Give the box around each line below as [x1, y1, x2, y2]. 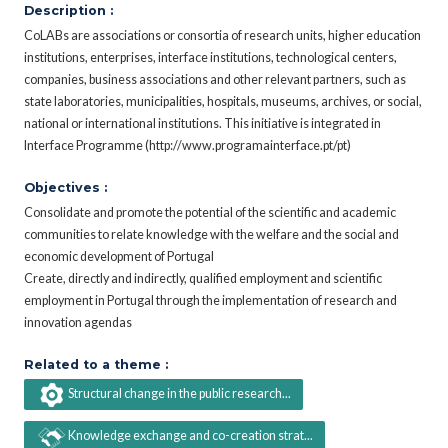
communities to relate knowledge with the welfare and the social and [24, 226, 399, 242]
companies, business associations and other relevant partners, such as [24, 71, 406, 87]
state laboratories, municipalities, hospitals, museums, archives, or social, [24, 93, 422, 109]
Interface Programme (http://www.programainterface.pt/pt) [24, 137, 351, 153]
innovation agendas [24, 314, 132, 330]
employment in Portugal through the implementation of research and [24, 292, 397, 308]
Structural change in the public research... [67, 386, 291, 402]
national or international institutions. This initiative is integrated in [24, 115, 381, 131]
